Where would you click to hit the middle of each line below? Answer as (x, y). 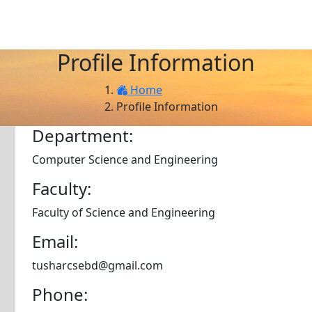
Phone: (60, 294)
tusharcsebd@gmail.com (97, 265)
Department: (83, 135)
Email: (55, 241)
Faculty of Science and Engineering (124, 212)
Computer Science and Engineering (125, 159)
